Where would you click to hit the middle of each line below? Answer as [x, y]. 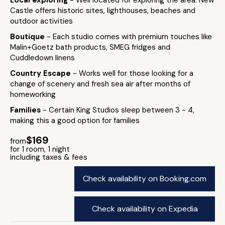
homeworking [33, 94]
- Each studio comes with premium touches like [129, 37]
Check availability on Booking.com [145, 179]
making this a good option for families [75, 121]
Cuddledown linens [42, 58]
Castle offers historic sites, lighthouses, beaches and [103, 11]
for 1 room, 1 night [40, 149]
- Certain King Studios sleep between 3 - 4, [119, 110]
